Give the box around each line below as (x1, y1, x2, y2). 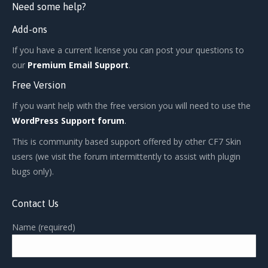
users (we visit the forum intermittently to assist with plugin (12, 151, 240, 163)
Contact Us (12, 198, 59, 209)
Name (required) (12, 221, 75, 233)
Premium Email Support (28, 59, 129, 71)
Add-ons (12, 24, 47, 35)
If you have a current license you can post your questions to (12, 44, 244, 56)
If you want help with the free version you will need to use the (12, 100, 251, 112)
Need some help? (12, 1, 86, 13)
